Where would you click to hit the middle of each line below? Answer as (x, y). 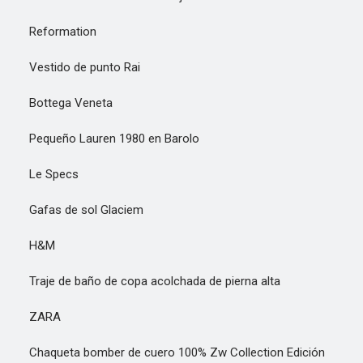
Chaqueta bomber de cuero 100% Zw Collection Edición (167, 352)
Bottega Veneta (61, 103)
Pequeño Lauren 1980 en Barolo (105, 139)
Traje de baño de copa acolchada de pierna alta (145, 281)
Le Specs (44, 174)
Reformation (53, 32)
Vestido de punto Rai (75, 67)
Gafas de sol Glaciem (77, 210)
